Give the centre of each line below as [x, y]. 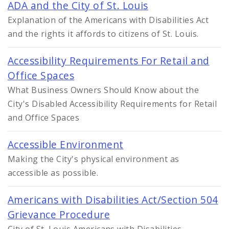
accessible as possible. [53, 173]
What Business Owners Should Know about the [104, 90]
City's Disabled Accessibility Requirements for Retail [112, 104]
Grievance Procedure [59, 215]
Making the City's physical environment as [94, 159]
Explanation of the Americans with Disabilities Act [108, 20]
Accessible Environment [66, 145]
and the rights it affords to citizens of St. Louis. [103, 34]
